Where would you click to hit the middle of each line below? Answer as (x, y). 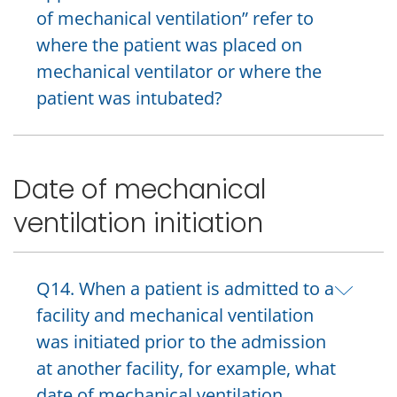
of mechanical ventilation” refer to (175, 18)
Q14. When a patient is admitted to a (185, 288)
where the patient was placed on (169, 44)
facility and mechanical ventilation (175, 315)
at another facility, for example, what (186, 368)
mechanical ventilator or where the (179, 71)
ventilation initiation (138, 223)
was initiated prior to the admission (181, 341)
